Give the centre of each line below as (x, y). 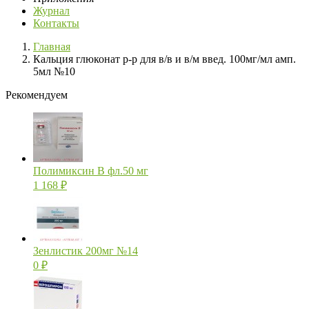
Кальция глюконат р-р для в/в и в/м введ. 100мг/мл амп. (165, 59)
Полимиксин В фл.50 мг (91, 171)
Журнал (51, 11)
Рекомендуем (37, 95)
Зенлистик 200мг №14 (86, 251)
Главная (52, 47)
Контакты (56, 23)
